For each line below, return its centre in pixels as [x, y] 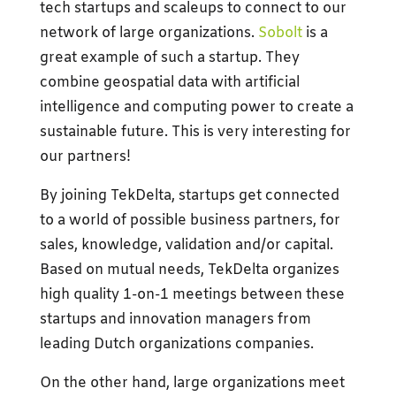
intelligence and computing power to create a [196, 107]
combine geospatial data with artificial [169, 82]
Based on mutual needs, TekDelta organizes [189, 270]
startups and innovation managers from [175, 319]
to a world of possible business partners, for [190, 220]
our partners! [85, 156]
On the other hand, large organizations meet [192, 383]
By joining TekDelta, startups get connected [189, 195]
